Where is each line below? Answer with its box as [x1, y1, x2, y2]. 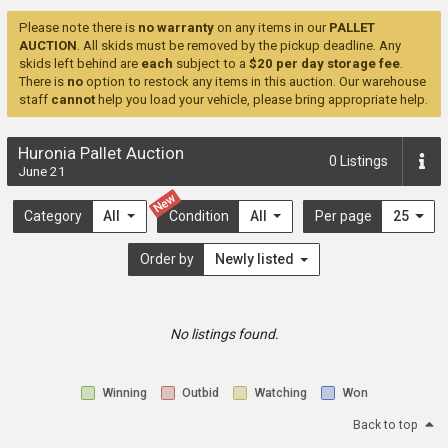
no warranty [138, 20, 214, 36]
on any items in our [214, 20, 329, 36]
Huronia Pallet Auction [17, 143, 184, 163]
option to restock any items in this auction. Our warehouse [83, 74, 426, 90]
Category [24, 208, 83, 225]
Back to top [353, 418, 418, 433]
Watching [253, 385, 307, 400]
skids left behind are [19, 56, 141, 72]
